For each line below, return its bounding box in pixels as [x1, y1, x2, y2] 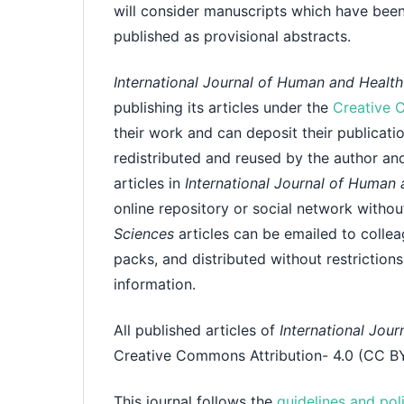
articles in [114, 173, 186, 192]
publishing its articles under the [114, 97, 334, 116]
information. [114, 274, 197, 293]
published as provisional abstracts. [114, 27, 352, 46]
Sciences [114, 224, 179, 243]
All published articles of [114, 320, 280, 339]
